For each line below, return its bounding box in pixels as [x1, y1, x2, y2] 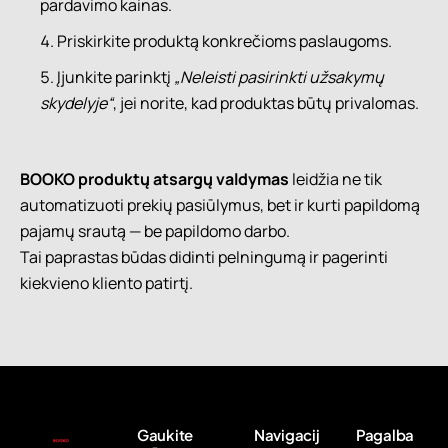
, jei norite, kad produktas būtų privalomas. [113, 91, 419, 114]
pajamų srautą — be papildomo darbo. [20, 219, 290, 242]
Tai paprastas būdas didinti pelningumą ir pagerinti [20, 245, 388, 268]
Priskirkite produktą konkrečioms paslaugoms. [57, 29, 392, 52]
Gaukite [137, 424, 193, 444]
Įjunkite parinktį [57, 65, 174, 88]
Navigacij [254, 424, 320, 444]
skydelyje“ [40, 91, 113, 114]
